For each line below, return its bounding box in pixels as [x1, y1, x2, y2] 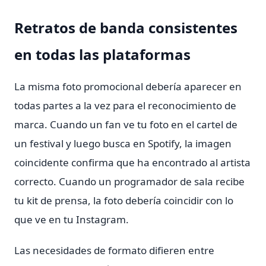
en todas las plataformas [14, 45, 191, 64]
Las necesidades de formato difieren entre [14, 243, 214, 257]
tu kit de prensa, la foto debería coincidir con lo [14, 194, 233, 207]
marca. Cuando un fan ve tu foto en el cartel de [14, 118, 237, 131]
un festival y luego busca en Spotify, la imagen [14, 137, 232, 150]
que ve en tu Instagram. [14, 213, 129, 226]
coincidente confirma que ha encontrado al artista [14, 156, 251, 169]
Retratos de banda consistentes [14, 18, 237, 37]
